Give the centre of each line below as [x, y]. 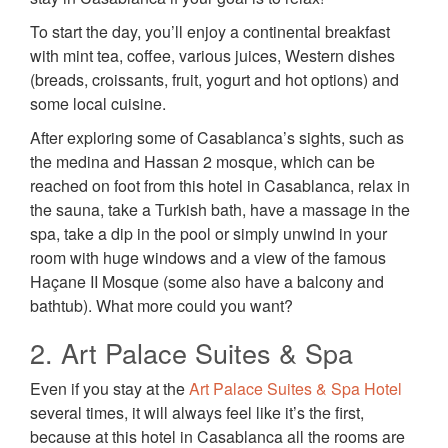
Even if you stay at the [109, 389]
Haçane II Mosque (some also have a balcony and [207, 282]
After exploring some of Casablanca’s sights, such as [217, 138]
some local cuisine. [98, 104]
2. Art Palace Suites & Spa [191, 353]
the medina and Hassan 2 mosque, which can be [202, 162]
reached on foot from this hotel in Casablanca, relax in [220, 186]
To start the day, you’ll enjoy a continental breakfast [210, 32]
